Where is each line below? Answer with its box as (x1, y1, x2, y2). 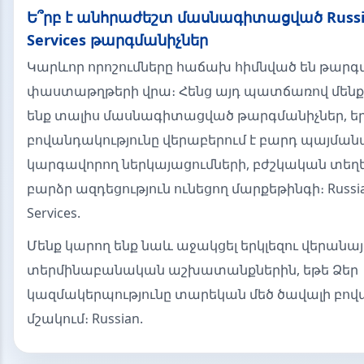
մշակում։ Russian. (27, 310, 143, 327)
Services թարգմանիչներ (27, 30, 208, 50)
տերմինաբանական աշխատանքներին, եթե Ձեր (27, 261, 358, 279)
